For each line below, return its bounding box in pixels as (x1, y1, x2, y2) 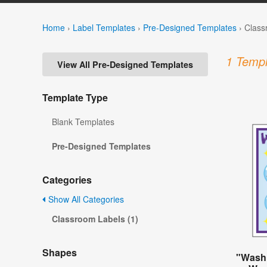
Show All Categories (46, 193, 124, 206)
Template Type (42, 91, 108, 105)
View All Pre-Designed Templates (57, 58, 193, 71)
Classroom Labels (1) (52, 213, 138, 225)
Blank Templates (52, 116, 114, 128)
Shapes (42, 246, 77, 260)
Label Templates (73, 21, 135, 33)
